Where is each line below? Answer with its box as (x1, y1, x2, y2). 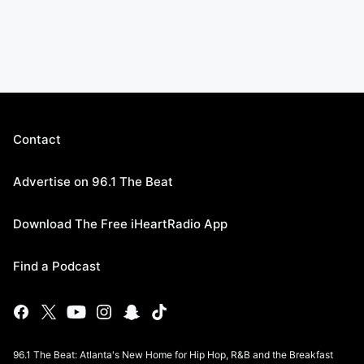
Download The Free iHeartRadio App (13, 216, 227, 232)
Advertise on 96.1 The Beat (13, 174, 173, 189)
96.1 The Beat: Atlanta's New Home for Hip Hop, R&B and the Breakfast (13, 349, 333, 361)
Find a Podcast (13, 258, 101, 274)
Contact (13, 132, 61, 147)
